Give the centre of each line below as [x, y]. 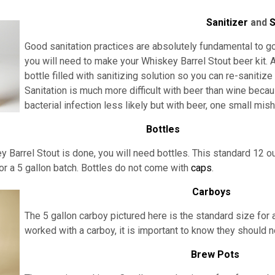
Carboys [211, 192]
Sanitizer [227, 22]
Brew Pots [215, 254]
